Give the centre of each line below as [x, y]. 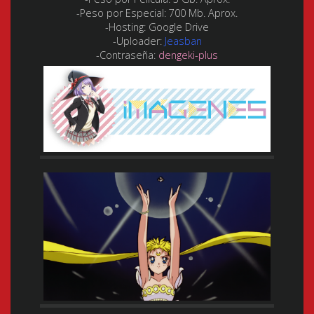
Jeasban [183, 41]
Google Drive [177, 27]
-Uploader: [138, 41]
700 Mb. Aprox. [202, 13]
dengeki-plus [188, 55]
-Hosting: [125, 27]
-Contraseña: [127, 55]
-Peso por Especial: [121, 13]
